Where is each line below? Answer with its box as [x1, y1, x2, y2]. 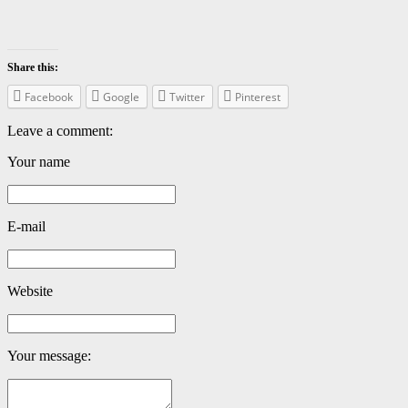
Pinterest [235, 88, 280, 105]
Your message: [7, 348, 91, 364]
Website [7, 283, 53, 300]
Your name [7, 154, 70, 170]
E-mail [7, 219, 46, 235]
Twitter [169, 88, 205, 105]
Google [103, 88, 139, 105]
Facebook [25, 88, 73, 105]
